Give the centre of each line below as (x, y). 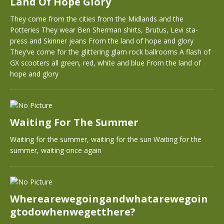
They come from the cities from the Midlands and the (97, 19)
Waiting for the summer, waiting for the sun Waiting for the (106, 139)
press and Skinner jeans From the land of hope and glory (102, 41)
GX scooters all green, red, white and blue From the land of (105, 63)
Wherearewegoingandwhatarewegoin (109, 199)
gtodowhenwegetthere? (73, 212)
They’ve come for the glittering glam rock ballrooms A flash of (110, 52)
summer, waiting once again (56, 150)
